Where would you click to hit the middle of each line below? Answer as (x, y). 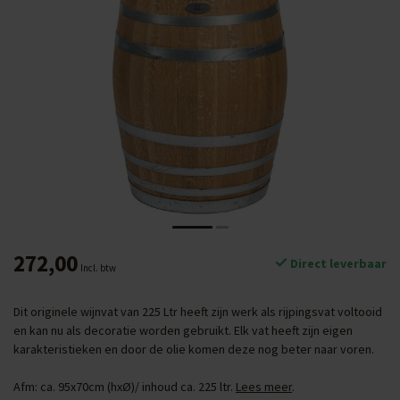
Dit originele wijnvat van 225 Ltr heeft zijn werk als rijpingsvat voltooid (198, 312)
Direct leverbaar (337, 263)
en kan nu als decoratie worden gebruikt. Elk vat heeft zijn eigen (183, 330)
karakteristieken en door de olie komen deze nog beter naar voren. (194, 349)
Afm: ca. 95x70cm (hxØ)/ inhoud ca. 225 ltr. (125, 387)
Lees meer (264, 387)
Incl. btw (98, 268)
